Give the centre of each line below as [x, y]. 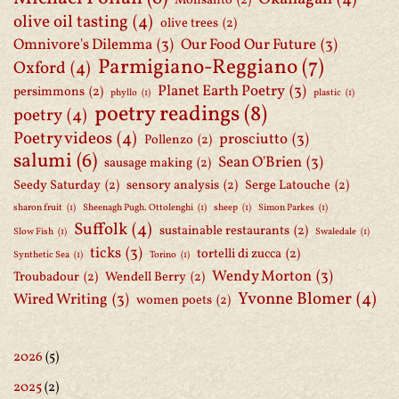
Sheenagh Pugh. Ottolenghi [138, 208]
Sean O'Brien [260, 163]
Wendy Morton [262, 277]
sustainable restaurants [224, 231]
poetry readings [167, 115]
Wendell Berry [146, 277]
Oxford [40, 69]
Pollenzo [169, 140]
